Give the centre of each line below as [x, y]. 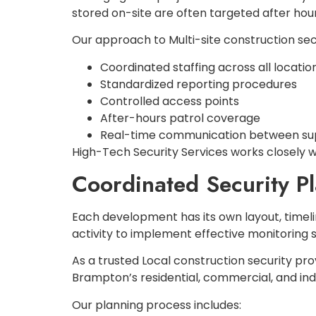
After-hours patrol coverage [180, 118]
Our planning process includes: [157, 305]
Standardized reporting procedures [199, 84]
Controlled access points [170, 101]
